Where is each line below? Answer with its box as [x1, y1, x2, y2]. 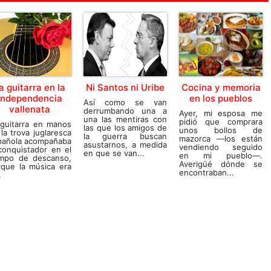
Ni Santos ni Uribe [86, 81, 165, 93]
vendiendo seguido [179, 142, 263, 152]
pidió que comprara [179, 116, 263, 126]
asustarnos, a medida [83, 139, 167, 149]
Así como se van [83, 97, 167, 107]
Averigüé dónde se [179, 158, 263, 169]
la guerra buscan [83, 131, 167, 141]
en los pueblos [189, 92, 252, 104]
